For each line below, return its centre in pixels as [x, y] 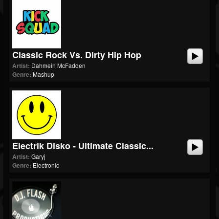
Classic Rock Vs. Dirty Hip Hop [77, 55]
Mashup [44, 74]
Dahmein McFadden [58, 65]
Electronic [46, 165]
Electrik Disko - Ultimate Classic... [83, 146]
